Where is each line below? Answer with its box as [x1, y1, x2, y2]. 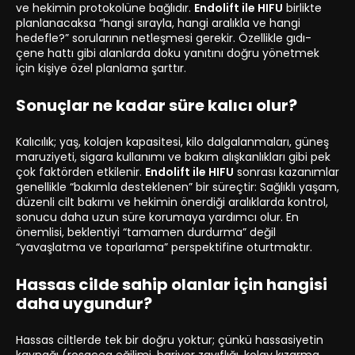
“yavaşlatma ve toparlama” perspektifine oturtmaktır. [16, 239, 312, 256]
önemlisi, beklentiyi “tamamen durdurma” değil [16, 224, 276, 241]
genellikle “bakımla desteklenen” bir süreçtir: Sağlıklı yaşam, [16, 179, 339, 196]
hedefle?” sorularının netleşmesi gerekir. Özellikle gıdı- [16, 30, 311, 47]
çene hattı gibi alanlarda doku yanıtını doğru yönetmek [16, 45, 319, 62]
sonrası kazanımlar [234, 164, 339, 181]
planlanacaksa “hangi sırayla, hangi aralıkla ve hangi [16, 15, 300, 32]
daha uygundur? [16, 292, 152, 315]
